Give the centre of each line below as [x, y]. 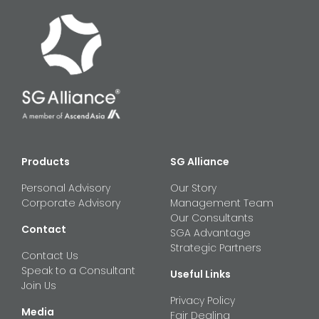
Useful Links [200, 274]
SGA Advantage [210, 232]
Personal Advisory [66, 188]
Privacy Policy [203, 300]
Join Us [39, 285]
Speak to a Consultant [78, 270]
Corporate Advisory [71, 203]
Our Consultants [212, 218]
